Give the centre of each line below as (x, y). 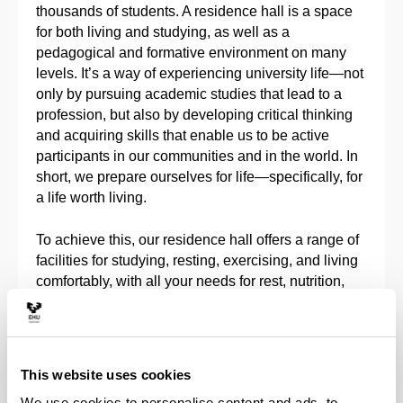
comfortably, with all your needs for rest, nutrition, (190, 281)
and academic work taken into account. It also (180, 301)
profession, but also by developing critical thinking (194, 114)
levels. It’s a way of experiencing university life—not (200, 73)
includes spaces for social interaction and (167, 322)
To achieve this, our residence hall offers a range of (197, 239)
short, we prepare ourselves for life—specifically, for (199, 176)
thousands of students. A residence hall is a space (194, 11)
